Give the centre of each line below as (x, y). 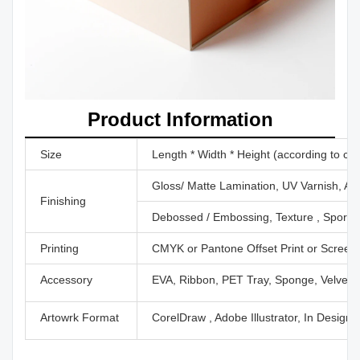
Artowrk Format (80, 318)
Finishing (63, 201)
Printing (59, 249)
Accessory (66, 280)
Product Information (180, 120)
